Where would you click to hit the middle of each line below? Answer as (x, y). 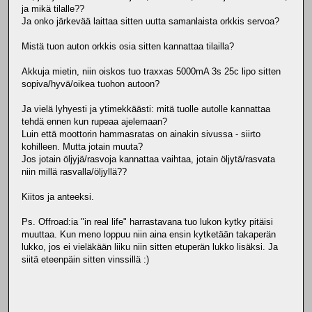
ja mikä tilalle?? (53, 8)
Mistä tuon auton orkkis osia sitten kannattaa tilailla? (128, 46)
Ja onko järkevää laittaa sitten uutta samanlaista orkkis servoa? (150, 21)
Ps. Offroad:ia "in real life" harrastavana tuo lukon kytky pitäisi (147, 221)
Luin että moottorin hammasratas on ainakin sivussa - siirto (141, 134)
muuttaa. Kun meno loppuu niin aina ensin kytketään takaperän (149, 234)
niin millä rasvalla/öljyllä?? (74, 171)
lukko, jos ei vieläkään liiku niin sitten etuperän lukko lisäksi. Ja (150, 247)
